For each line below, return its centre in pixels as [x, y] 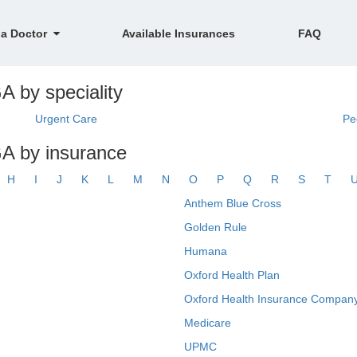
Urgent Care [66, 119]
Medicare [207, 323]
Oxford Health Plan [231, 275]
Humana [205, 251]
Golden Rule [215, 227]
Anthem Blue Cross [232, 203]
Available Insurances [179, 33]
